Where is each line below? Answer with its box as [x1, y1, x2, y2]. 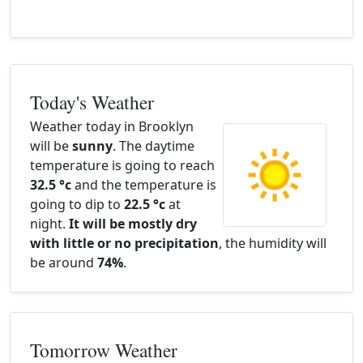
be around [30, 254, 97, 271]
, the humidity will [219, 234, 327, 252]
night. [30, 215, 69, 233]
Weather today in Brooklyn [30, 117, 194, 135]
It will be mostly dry [69, 215, 197, 233]
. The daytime [113, 137, 194, 155]
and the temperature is [71, 176, 216, 194]
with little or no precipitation [30, 234, 219, 252]
